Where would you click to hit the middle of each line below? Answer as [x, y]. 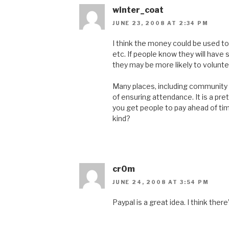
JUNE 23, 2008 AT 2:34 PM [161, 23]
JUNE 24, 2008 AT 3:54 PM [161, 182]
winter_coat [138, 10]
